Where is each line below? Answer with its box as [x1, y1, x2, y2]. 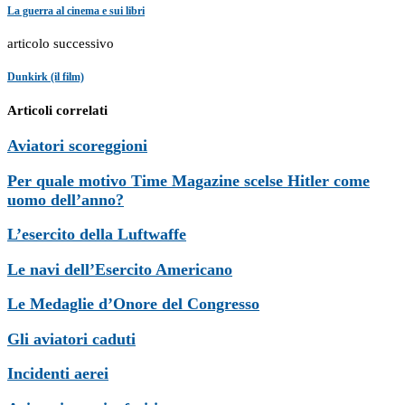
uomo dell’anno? [7, 190, 124, 209]
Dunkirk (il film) [7, 71, 84, 84]
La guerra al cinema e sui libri [7, 4, 145, 17]
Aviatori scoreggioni [7, 136, 147, 155]
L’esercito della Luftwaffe [7, 225, 186, 244]
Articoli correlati [7, 103, 108, 118]
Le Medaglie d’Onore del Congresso [7, 295, 259, 314]
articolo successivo [7, 36, 114, 52]
